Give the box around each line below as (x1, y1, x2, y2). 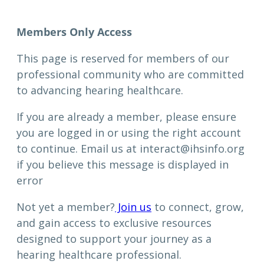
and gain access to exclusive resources (16, 216, 212, 230)
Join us (115, 200, 151, 214)
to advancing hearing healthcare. (16, 83, 186, 98)
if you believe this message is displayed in (16, 157, 229, 172)
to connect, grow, (151, 200, 244, 214)
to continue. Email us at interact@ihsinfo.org (16, 141, 245, 156)
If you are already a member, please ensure (16, 110, 236, 124)
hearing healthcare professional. (16, 247, 184, 262)
